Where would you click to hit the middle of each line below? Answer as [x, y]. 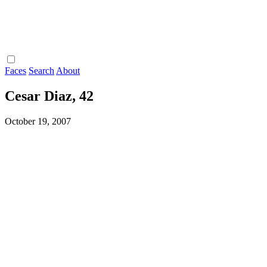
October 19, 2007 [38, 122]
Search [41, 71]
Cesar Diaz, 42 [49, 96]
